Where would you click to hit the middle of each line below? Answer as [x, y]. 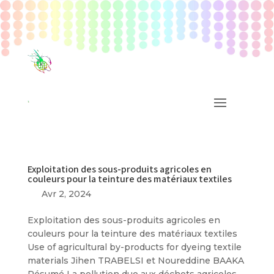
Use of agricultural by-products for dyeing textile [134, 247]
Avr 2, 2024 [67, 194]
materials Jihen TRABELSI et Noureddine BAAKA [135, 261]
